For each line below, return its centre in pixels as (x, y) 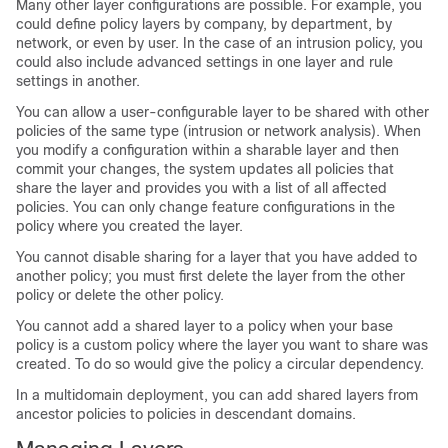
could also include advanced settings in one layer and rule (204, 62)
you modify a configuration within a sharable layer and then (207, 150)
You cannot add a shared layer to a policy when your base (204, 326)
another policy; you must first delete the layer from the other (210, 276)
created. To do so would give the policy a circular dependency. (220, 364)
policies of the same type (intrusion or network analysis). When (218, 131)
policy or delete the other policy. (120, 295)
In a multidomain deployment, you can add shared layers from (217, 395)
